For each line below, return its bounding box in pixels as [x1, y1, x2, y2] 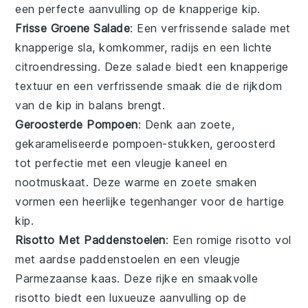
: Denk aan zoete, [137, 117, 235, 131]
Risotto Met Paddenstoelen [15, 232, 166, 247]
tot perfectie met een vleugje [15, 155, 176, 170]
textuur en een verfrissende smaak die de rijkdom [15, 78, 283, 93]
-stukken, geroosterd [162, 136, 276, 151]
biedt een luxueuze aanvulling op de [50, 290, 247, 305]
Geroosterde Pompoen [15, 117, 138, 131]
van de [15, 98, 56, 112]
